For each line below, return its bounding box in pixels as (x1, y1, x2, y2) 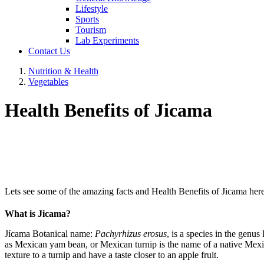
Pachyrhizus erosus (95, 228, 167, 239)
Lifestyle (75, 4, 108, 14)
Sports (75, 14, 99, 24)
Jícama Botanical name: (5, 228, 95, 239)
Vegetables (28, 77, 68, 87)
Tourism (75, 25, 106, 35)
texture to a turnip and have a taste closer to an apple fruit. (5, 249, 219, 260)
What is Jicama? (5, 208, 71, 219)
